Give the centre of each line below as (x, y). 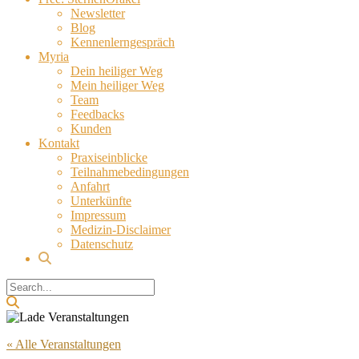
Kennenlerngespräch (123, 42)
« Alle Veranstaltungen (64, 344)
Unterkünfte (101, 201)
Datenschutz (102, 244)
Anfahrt (90, 186)
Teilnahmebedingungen (130, 172)
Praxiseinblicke (109, 157)
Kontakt (59, 143)
